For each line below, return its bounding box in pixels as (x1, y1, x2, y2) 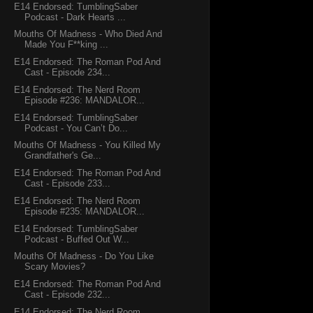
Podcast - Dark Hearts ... (24, 11, 126, 22)
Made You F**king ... (24, 39, 109, 50)
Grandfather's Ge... (24, 150, 102, 161)
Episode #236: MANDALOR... (24, 94, 145, 105)
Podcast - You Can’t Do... (24, 122, 129, 133)
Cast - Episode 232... (24, 289, 111, 300)
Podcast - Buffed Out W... (24, 233, 130, 245)
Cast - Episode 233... (24, 178, 111, 189)
